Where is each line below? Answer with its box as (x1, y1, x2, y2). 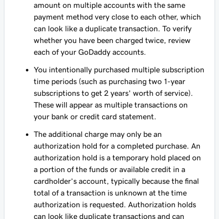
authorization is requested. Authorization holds (34, 200, 196, 208)
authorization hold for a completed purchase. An (34, 142, 200, 150)
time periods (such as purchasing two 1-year (34, 77, 185, 85)
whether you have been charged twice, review (34, 36, 191, 44)
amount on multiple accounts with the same (34, 1, 185, 9)
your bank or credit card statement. (34, 112, 156, 120)
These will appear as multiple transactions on (34, 101, 188, 109)
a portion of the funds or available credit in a (34, 165, 185, 173)
